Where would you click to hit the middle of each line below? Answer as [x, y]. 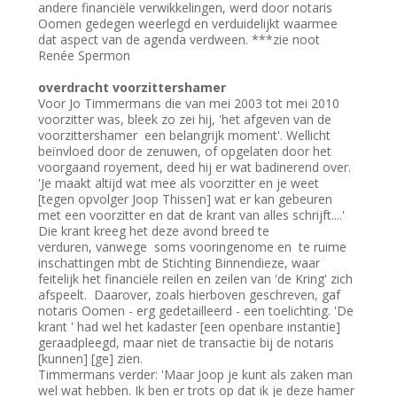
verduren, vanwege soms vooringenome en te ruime [193, 247]
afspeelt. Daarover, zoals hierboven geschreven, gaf [190, 295]
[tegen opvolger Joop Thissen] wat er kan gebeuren [186, 199]
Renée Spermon [85, 56]
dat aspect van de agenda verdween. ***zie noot [179, 40]
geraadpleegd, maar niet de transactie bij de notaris [187, 343]
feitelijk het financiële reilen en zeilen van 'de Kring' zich [196, 279]
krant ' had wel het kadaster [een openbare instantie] [190, 327]
